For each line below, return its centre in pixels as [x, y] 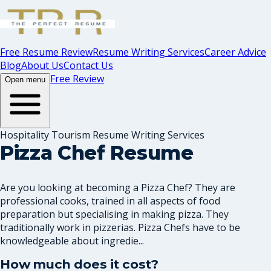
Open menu [25, 80]
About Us [42, 65]
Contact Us [88, 65]
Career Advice [235, 52]
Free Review [77, 79]
